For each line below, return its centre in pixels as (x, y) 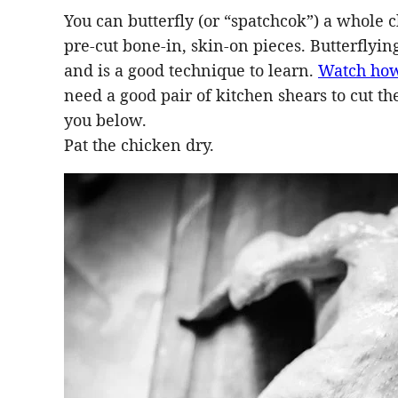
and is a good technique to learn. (191, 71)
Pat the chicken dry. (139, 145)
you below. (105, 120)
